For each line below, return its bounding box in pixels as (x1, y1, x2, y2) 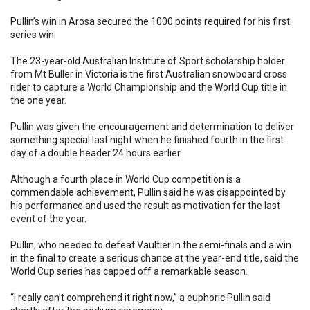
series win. (10, 29, 56, 40)
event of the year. (10, 213, 86, 224)
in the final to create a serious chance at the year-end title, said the (10, 253, 299, 264)
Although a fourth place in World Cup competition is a (10, 174, 241, 185)
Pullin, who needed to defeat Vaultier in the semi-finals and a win (10, 239, 291, 250)
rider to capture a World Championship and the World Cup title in (10, 82, 287, 93)
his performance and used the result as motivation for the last (10, 200, 280, 211)
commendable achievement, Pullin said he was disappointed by (10, 187, 286, 198)
